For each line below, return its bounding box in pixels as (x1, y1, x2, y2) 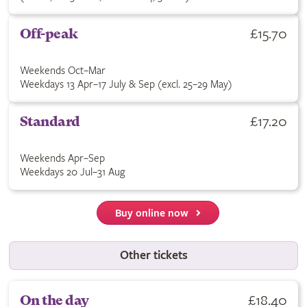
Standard (19, 114, 80, 130)
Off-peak (19, 26, 78, 42)
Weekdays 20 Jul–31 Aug (19, 166, 125, 179)
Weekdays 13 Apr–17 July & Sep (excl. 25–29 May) (19, 78, 232, 91)
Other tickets (119, 248, 188, 263)
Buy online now (115, 207, 189, 221)
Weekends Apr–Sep (19, 152, 105, 165)
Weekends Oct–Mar (19, 64, 106, 77)
